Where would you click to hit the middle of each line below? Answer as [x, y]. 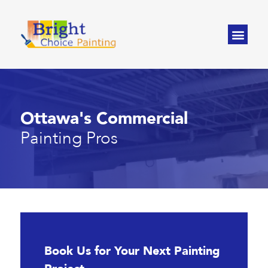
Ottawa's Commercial [104, 118]
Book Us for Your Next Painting [132, 251]
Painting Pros [69, 138]
